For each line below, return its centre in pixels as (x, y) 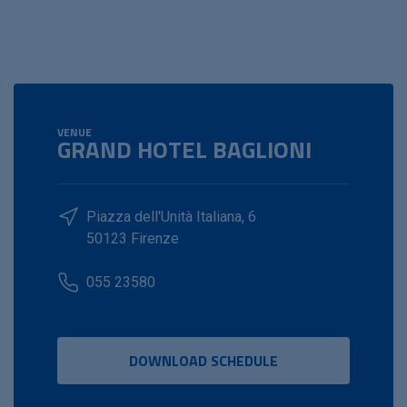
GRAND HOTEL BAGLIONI (184, 149)
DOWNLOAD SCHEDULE (203, 361)
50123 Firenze (133, 238)
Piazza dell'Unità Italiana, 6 (171, 217)
